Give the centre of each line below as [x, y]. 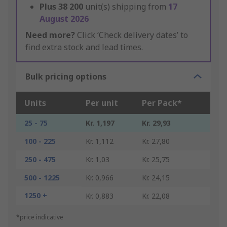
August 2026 [64, 19]
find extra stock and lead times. [84, 47]
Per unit [102, 103]
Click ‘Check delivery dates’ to [131, 35]
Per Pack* [162, 103]
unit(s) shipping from [127, 7]
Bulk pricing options [66, 77]
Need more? [50, 35]
